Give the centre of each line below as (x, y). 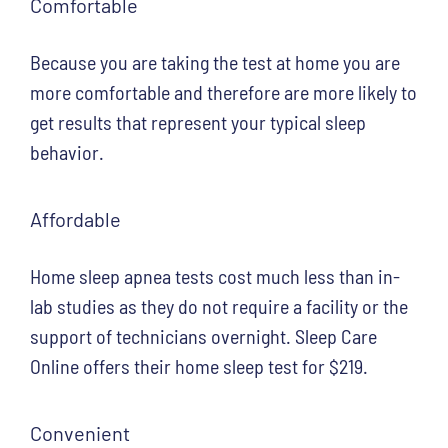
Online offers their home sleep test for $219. (199, 365)
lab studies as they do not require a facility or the (219, 305)
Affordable (75, 218)
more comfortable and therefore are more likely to (223, 91)
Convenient (80, 432)
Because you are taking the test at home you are (215, 61)
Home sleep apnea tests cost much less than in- (215, 275)
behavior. (67, 151)
